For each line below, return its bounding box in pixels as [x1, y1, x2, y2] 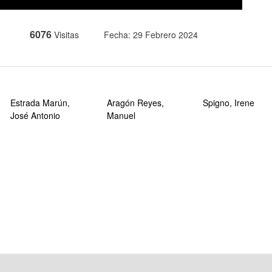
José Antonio [10, 109, 61, 121]
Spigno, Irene [202, 96, 254, 109]
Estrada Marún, [10, 96, 70, 109]
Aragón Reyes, [106, 96, 164, 109]
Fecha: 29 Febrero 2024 [103, 28, 198, 41]
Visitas [54, 28, 79, 41]
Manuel [106, 109, 135, 121]
